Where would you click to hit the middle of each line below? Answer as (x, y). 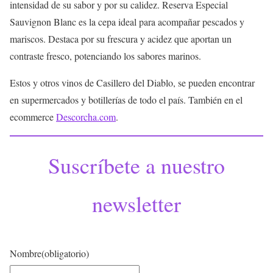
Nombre (26, 253)
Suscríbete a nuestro (136, 165)
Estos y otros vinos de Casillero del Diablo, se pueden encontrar (132, 82)
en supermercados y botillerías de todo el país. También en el (126, 99)
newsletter (136, 203)
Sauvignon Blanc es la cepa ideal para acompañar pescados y (127, 21)
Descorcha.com (86, 116)
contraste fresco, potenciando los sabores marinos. (105, 55)
